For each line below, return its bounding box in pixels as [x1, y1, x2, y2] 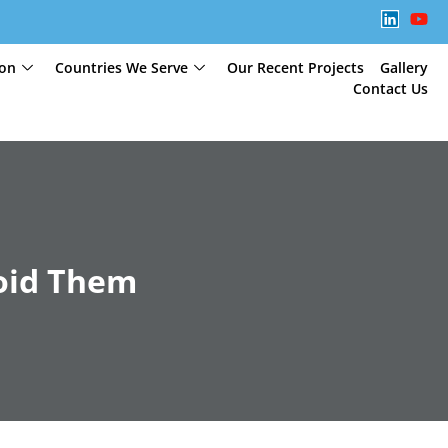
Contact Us [352, 79, 428, 98]
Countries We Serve [54, 58, 188, 77]
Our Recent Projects [226, 58, 364, 77]
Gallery [379, 58, 428, 77]
